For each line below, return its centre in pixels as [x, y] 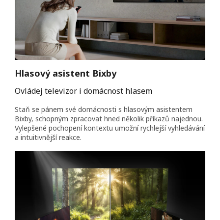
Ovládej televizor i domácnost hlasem [83, 91]
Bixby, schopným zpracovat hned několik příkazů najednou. [109, 118]
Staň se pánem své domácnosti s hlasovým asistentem [104, 109]
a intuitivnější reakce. [48, 137]
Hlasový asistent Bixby [66, 73]
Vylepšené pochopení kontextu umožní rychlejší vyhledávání [110, 128]
